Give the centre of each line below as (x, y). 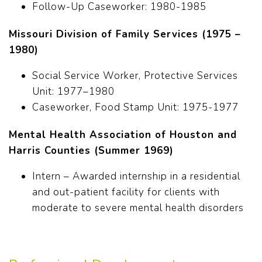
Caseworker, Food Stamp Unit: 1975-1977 (135, 108)
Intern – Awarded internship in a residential (136, 177)
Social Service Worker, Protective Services (135, 76)
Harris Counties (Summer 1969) (91, 151)
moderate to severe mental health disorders (138, 208)
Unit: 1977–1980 (73, 92)
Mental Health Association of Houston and (123, 135)
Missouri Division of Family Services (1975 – (125, 35)
